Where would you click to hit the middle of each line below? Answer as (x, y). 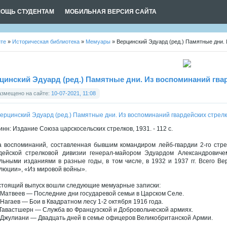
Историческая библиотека (46, 42)
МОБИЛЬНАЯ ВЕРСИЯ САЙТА (111, 12)
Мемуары (98, 42)
